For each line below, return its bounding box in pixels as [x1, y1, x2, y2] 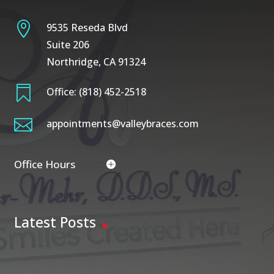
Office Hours [13, 157, 75, 171]
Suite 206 [46, 37, 89, 51]
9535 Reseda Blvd [46, 20, 128, 34]
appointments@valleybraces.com [46, 116, 199, 130]
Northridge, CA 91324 [46, 54, 146, 68]
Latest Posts [13, 212, 96, 232]
